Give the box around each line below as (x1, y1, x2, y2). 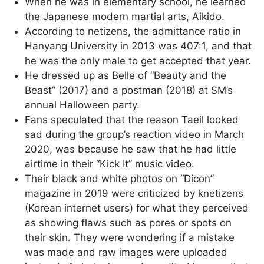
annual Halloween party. (25, 98, 140, 111)
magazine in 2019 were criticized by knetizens (25, 187, 244, 199)
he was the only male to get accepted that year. (25, 54, 252, 67)
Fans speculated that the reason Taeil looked (25, 113, 239, 126)
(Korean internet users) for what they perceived (25, 202, 249, 214)
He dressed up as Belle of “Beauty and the (25, 69, 227, 81)
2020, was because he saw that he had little (25, 143, 237, 155)
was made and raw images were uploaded (25, 246, 228, 258)
